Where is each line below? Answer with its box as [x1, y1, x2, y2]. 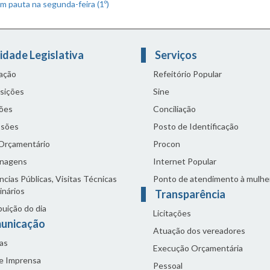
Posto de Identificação [153, 121, 239, 131]
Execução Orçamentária [153, 242, 243, 253]
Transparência [155, 187, 227, 201]
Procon [153, 138, 180, 149]
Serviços [155, 48, 199, 61]
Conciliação [153, 103, 196, 114]
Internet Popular [153, 155, 216, 166]
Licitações [153, 207, 191, 218]
